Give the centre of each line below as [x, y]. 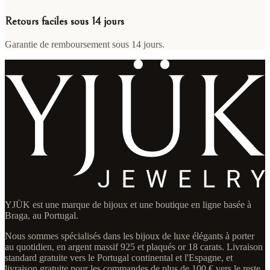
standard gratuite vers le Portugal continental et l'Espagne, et [119, 258]
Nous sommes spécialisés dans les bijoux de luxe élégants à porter [130, 236]
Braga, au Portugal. [42, 216]
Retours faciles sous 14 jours [64, 21]
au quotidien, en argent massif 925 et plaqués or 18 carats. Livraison [134, 247]
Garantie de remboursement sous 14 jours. [85, 44]
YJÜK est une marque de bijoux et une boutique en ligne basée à [128, 205]
